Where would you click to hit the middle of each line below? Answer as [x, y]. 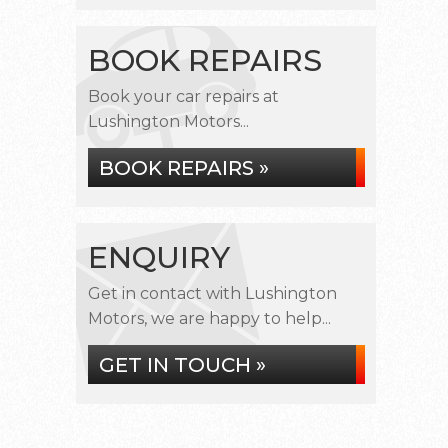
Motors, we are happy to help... [209, 318]
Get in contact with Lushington [212, 293]
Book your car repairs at [183, 96]
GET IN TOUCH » [182, 365]
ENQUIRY [159, 257]
